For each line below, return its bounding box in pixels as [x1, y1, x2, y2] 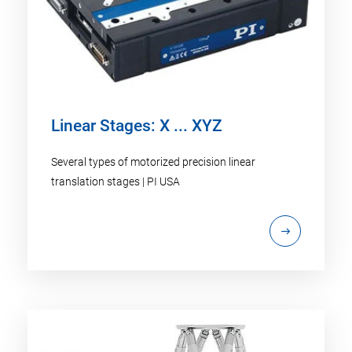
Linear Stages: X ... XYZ [51, 115, 222, 135]
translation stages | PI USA [51, 174, 180, 188]
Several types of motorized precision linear [51, 155, 255, 168]
